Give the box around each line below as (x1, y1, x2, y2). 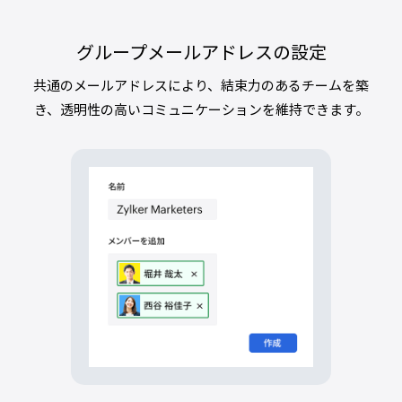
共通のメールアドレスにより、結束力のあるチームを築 (33, 75, 369, 96)
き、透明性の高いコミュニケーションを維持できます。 (33, 100, 369, 120)
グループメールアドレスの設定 (75, 39, 327, 66)
